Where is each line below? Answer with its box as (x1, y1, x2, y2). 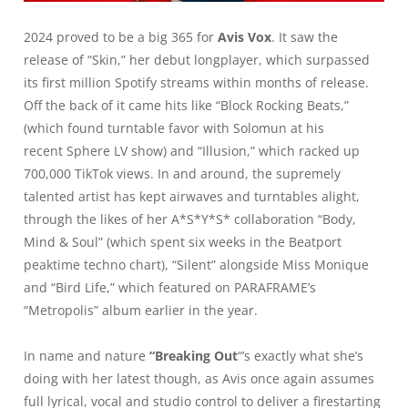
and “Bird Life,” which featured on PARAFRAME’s (24, 279, 316, 297)
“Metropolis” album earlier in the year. (24, 301, 258, 320)
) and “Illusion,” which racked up (163, 142, 360, 160)
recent (24, 142, 66, 160)
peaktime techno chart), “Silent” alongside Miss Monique (24, 256, 369, 274)
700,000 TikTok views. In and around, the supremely (24, 165, 341, 183)
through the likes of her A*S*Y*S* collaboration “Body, (24, 210, 356, 229)
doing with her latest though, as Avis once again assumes (24, 370, 374, 388)
